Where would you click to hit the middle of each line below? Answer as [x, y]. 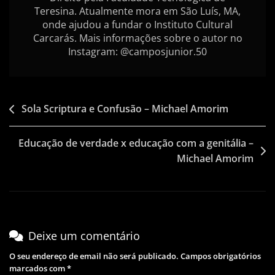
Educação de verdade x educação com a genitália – [136, 143]
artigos [30, 147]
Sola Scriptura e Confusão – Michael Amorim [125, 109]
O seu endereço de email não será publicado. [94, 256]
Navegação [43, 110]
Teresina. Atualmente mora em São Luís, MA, [137, 11]
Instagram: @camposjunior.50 [137, 52]
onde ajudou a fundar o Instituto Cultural [137, 25]
